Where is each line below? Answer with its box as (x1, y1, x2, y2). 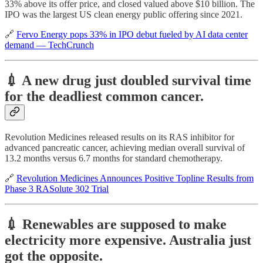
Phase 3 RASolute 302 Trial (5, 184, 109, 194)
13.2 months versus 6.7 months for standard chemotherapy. (5, 153, 222, 164)
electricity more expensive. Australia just (5, 232, 251, 248)
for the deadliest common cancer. (5, 89, 204, 104)
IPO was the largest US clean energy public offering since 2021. (5, 9, 242, 20)
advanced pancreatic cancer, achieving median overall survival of (5, 143, 245, 153)
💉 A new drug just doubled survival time (5, 73, 251, 89)
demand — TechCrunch (5, 40, 94, 50)
